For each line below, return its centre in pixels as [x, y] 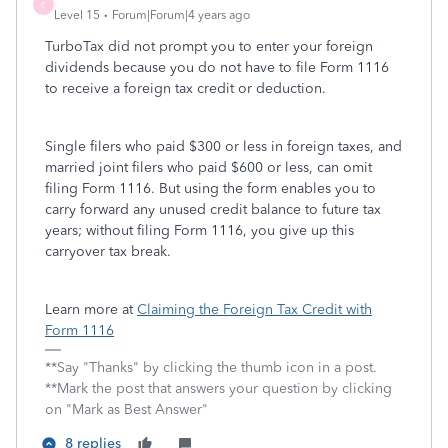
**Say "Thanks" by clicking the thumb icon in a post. [211, 367]
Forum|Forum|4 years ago [181, 15]
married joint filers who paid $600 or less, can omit [208, 167]
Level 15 [77, 15]
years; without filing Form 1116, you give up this [199, 230]
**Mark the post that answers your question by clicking [218, 388]
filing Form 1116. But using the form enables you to [210, 188]
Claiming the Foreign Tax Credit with [254, 309]
